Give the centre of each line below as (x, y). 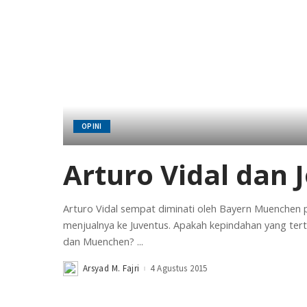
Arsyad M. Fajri (111, 269)
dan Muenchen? (100, 241)
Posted (76, 272)
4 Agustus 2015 (179, 269)
